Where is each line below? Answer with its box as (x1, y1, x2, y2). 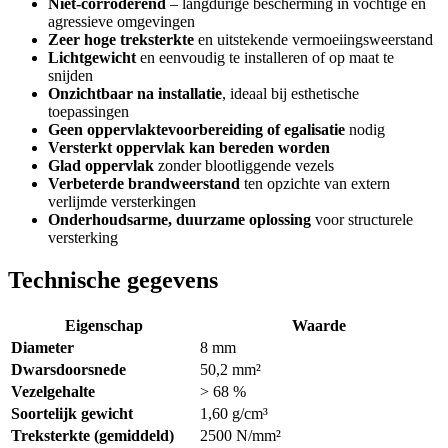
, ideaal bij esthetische (222, 85, 359, 103)
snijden (48, 67, 93, 85)
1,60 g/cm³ (200, 404, 268, 422)
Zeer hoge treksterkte (48, 31, 194, 49)
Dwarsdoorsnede (11, 360, 126, 378)
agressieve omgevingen (48, 13, 195, 31)
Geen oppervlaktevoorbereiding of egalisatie (48, 121, 345, 139)
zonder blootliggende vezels (154, 157, 334, 175)
